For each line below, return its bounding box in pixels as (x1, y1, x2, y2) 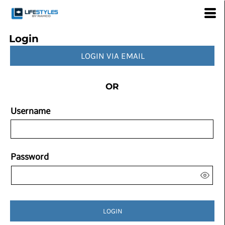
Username (11, 105, 50, 116)
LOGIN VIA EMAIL (80, 50, 145, 61)
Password (11, 151, 49, 162)
